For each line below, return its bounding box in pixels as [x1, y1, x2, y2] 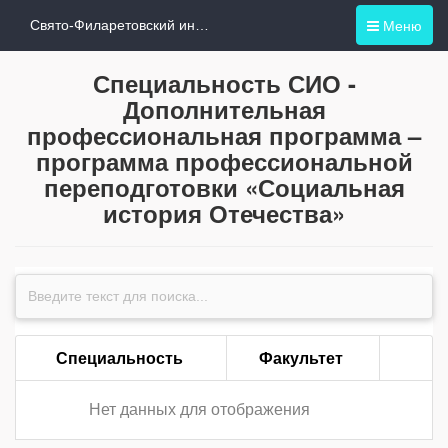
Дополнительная [122, 92, 326, 126]
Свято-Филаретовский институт [195, 17, 209, 33]
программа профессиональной [35, 144, 413, 178]
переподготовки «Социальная [43, 170, 405, 204]
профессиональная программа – [27, 118, 421, 152]
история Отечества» [103, 196, 345, 230]
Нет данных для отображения [88, 401, 310, 418]
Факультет [259, 350, 343, 367]
